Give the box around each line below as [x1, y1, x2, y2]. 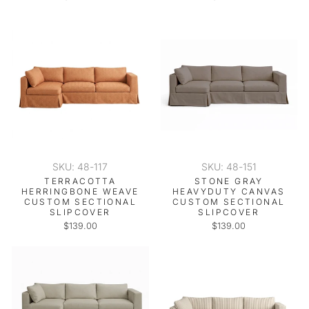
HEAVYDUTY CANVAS [172, 186, 286, 197]
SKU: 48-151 [201, 161, 257, 172]
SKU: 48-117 [52, 161, 108, 172]
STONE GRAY [194, 176, 263, 186]
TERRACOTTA [44, 176, 117, 186]
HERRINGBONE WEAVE [21, 186, 139, 197]
